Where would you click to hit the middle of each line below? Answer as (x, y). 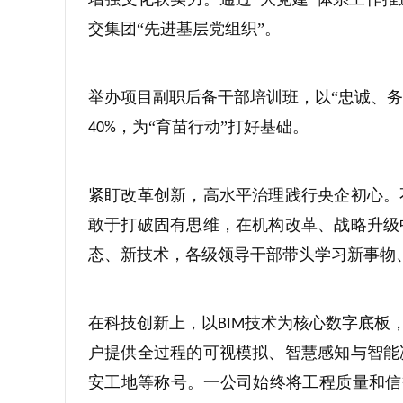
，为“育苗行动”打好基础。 (212, 127)
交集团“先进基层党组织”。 (184, 29)
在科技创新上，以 (153, 323)
